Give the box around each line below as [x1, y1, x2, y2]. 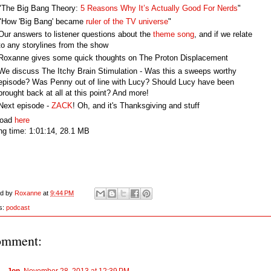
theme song [153, 29, 194, 39]
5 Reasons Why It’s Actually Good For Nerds [80, 4, 238, 13]
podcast [6, 203, 30, 211]
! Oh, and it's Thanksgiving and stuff [73, 100, 200, 110]
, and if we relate [194, 29, 252, 39]
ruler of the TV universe [86, 16, 168, 26]
